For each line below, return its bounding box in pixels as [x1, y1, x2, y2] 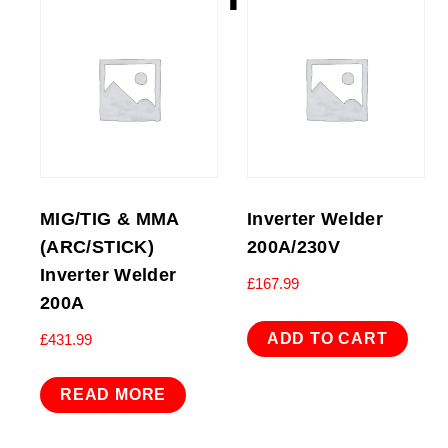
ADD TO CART [266, 330, 388, 348]
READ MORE [60, 386, 167, 404]
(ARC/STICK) [40, 236, 154, 257]
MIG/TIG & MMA [40, 208, 179, 229]
